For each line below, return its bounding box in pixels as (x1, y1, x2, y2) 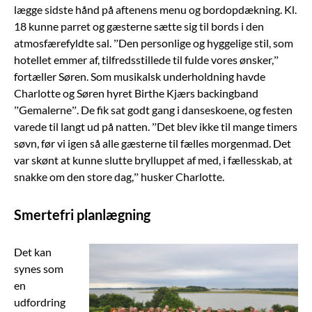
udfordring (14, 295, 65, 309)
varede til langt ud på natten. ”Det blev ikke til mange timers (14, 119, 297, 133)
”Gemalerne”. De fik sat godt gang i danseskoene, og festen (14, 102, 292, 116)
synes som (14, 261, 63, 275)
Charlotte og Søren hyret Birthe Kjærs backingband (14, 86, 258, 100)
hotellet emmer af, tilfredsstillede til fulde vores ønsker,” (14, 52, 279, 66)
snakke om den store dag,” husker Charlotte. (14, 169, 224, 183)
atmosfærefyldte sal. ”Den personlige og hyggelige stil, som (14, 36, 293, 49)
